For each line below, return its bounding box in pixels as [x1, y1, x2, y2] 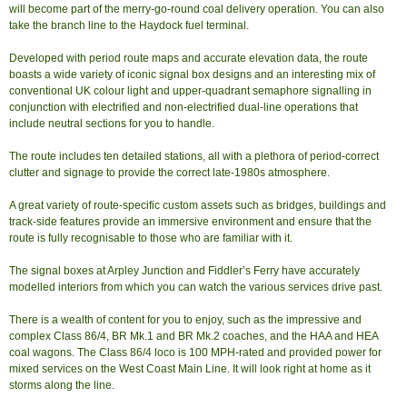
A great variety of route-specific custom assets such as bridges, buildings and [9, 199, 386, 212]
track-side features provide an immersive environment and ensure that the [9, 215, 372, 228]
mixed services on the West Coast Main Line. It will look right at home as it [9, 362, 371, 375]
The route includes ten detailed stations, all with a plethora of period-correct [9, 150, 379, 163]
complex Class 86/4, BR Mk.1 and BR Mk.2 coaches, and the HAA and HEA [9, 330, 378, 342]
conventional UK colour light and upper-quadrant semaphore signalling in [9, 84, 372, 97]
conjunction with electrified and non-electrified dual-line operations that [9, 101, 358, 114]
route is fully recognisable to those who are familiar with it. [9, 232, 293, 244]
